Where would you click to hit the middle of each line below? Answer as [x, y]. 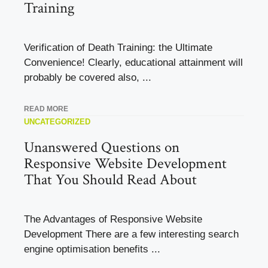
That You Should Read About [110, 179]
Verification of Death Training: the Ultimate [118, 48]
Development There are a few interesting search [131, 234]
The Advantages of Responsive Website [113, 219]
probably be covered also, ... [88, 78]
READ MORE [46, 109]
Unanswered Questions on [102, 147]
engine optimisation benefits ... [92, 249]
